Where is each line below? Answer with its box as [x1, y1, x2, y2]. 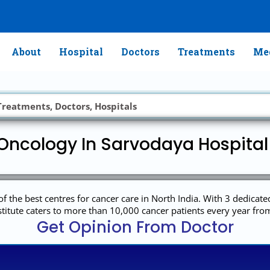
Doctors [121, 45, 160, 58]
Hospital [58, 45, 103, 58]
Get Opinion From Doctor [36, 216, 234, 238]
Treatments [177, 45, 235, 58]
